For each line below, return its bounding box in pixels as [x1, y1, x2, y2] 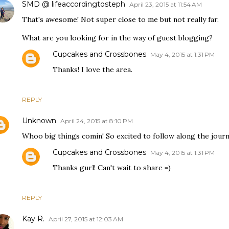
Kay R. [22, 214, 44, 224]
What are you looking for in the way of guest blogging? [22, 33, 213, 43]
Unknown [22, 116, 56, 126]
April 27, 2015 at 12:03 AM [49, 215, 123, 223]
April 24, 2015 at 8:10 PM [60, 117, 133, 125]
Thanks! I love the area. [53, 65, 132, 75]
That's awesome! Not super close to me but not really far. [22, 15, 219, 25]
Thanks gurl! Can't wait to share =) [53, 163, 171, 173]
